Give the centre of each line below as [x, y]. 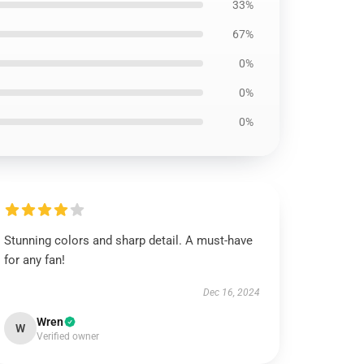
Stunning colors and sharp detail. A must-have [129, 240]
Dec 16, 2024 [231, 292]
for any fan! [35, 260]
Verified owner [68, 336]
